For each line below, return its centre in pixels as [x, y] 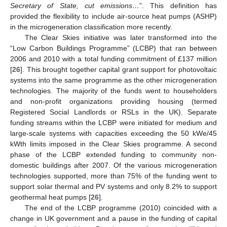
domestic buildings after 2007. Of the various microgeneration [113, 165]
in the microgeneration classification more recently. [91, 27]
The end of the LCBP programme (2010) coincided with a [121, 208]
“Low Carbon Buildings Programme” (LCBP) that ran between [113, 48]
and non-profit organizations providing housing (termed [113, 102]
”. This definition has [178, 6]
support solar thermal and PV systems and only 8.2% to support [113, 187]
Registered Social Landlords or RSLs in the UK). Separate [113, 112]
